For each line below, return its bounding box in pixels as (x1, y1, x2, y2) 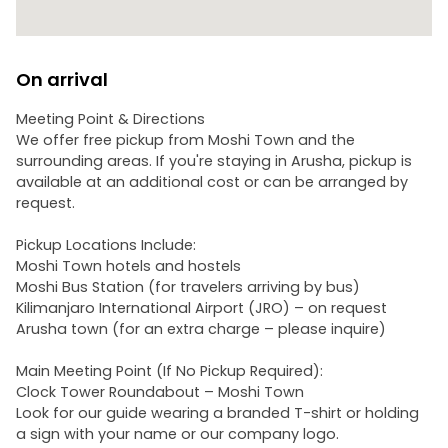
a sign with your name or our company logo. (16, 424, 339, 444)
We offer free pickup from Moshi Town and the (16, 130, 355, 150)
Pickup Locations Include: (16, 235, 196, 255)
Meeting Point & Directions (16, 109, 205, 129)
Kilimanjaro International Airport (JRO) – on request (16, 298, 387, 318)
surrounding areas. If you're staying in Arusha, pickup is (16, 151, 412, 171)
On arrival (16, 67, 108, 92)
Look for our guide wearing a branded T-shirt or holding (16, 403, 419, 423)
